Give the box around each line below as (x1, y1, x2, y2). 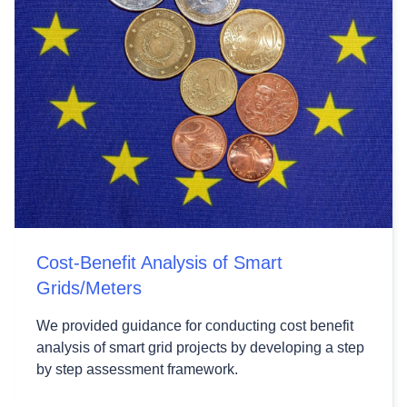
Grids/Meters (36, 277, 142, 298)
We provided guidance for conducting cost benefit (36, 317, 353, 333)
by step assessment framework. (36, 361, 238, 377)
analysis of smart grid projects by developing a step (36, 339, 364, 355)
